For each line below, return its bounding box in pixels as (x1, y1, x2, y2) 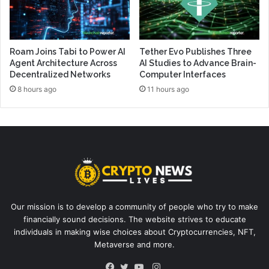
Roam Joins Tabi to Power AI (10, 47, 125, 57)
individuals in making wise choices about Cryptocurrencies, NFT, (13, 227, 256, 237)
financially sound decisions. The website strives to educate (23, 214, 246, 225)
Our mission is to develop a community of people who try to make (11, 202, 258, 212)
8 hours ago (17, 85, 56, 94)
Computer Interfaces (139, 70, 226, 80)
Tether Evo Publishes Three (139, 47, 252, 57)
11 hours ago (147, 85, 189, 94)
